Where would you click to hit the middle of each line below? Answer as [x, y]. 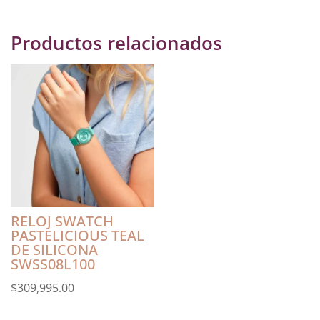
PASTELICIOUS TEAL [77, 235]
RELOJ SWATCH [62, 221]
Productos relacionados [116, 43]
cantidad [31, 9]
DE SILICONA [54, 249]
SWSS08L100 [53, 264]
